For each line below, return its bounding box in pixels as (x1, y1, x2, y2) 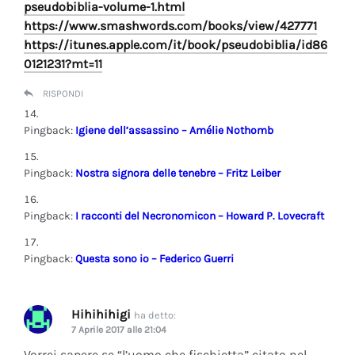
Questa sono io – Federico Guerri (75, 251, 234, 265)
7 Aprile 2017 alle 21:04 (71, 323, 166, 335)
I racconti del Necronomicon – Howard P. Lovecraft (75, 208, 324, 223)
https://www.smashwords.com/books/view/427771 (24, 17, 317, 33)
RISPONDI (43, 87, 83, 99)
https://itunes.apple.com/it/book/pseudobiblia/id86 (24, 36, 327, 52)
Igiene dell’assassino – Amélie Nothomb (75, 123, 273, 137)
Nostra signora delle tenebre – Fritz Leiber (75, 166, 281, 180)
